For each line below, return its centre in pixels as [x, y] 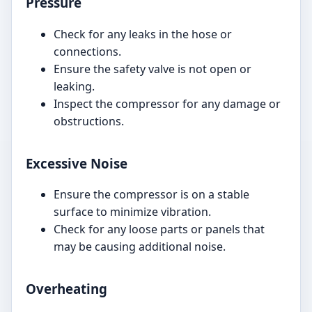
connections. [87, 51]
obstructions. [89, 121]
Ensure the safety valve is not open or [153, 69]
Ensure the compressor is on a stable [151, 195]
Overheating [67, 289]
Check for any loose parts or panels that [159, 229]
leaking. [74, 86]
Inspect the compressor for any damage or [167, 103]
